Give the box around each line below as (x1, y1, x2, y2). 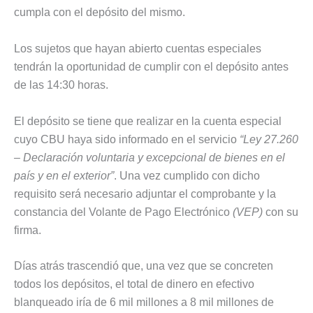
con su (263, 205, 298, 218)
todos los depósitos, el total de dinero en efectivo (14, 278, 254, 291)
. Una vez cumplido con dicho (114, 169, 260, 182)
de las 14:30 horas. (14, 79, 108, 92)
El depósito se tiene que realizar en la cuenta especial (14, 115, 282, 127)
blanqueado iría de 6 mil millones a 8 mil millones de (14, 296, 274, 309)
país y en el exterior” (14, 169, 114, 182)
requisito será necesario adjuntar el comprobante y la (14, 187, 276, 200)
